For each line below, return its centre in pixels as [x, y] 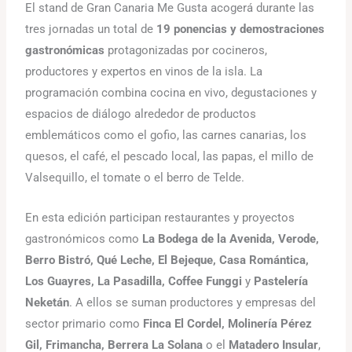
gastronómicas [65, 51]
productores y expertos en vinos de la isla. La [144, 72]
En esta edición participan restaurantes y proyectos [160, 217]
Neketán [48, 302]
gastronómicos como [84, 238]
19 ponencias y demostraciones [241, 29]
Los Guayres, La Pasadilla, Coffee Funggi [134, 281]
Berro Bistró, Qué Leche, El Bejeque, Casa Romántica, [167, 260]
